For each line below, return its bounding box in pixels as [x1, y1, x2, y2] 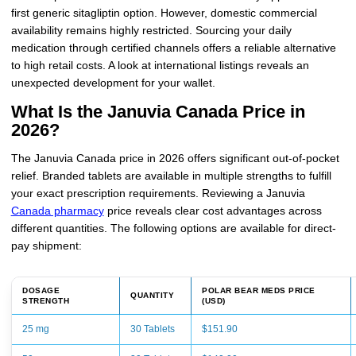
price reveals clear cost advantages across [103, 204, 322, 217]
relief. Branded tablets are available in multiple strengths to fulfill [10, 169, 331, 182]
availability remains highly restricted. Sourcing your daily [10, 24, 292, 37]
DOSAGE [22, 286, 60, 296]
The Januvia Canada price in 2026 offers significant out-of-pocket [10, 152, 339, 164]
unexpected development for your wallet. [10, 76, 215, 89]
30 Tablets [130, 323, 176, 335]
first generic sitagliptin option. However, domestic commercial [10, 6, 317, 19]
